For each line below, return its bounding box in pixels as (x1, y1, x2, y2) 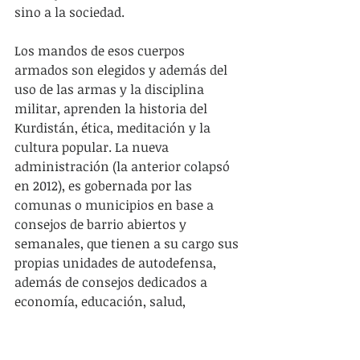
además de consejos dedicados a (14, 272, 211, 291)
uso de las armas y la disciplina (14, 80, 207, 98)
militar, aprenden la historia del (14, 99, 211, 117)
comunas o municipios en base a (14, 195, 217, 214)
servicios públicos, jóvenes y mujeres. (14, 311, 242, 329)
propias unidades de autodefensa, (14, 253, 219, 272)
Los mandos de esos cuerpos (14, 41, 188, 59)
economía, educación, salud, (14, 292, 189, 310)
